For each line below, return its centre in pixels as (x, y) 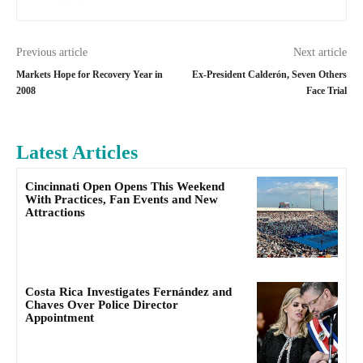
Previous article (52, 52)
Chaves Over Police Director (102, 305)
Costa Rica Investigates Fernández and (128, 292)
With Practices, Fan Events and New (122, 199)
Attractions (55, 212)
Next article (320, 52)
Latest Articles (77, 152)
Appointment (60, 318)
